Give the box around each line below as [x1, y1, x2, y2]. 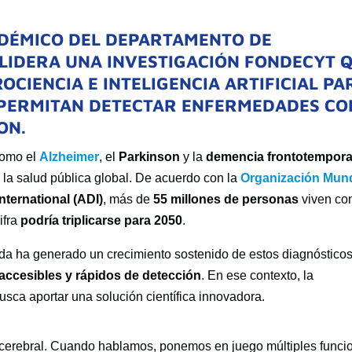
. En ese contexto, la [201, 269, 314, 282]
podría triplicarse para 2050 [20, 214, 183, 227]
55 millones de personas [153, 192, 299, 206]
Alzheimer [39, 150, 100, 163]
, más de [103, 192, 154, 206]
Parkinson [119, 150, 181, 163]
